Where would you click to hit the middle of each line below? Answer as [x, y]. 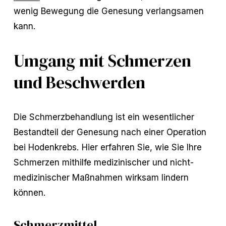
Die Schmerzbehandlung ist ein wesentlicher [104, 117]
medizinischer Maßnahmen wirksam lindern [101, 177]
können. [30, 192]
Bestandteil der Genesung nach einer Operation [110, 132]
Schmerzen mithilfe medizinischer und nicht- [103, 162]
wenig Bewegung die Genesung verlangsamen [108, 11]
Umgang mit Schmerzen [102, 61]
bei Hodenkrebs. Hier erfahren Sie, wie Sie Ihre [107, 147]
